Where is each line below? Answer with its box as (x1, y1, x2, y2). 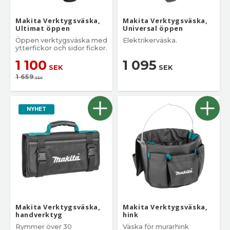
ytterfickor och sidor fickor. (15, 44, 107, 52)
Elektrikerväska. (123, 36, 177, 44)
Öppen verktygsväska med (15, 36, 107, 44)
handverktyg (15, 209, 63, 219)
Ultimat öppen (15, 23, 70, 33)
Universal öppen (123, 23, 183, 33)
